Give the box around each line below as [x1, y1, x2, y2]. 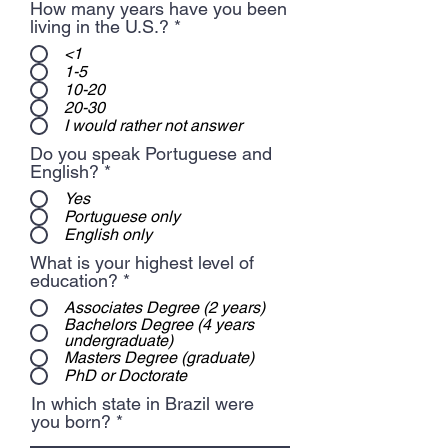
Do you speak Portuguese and [30, 143, 272, 164]
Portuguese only [64, 207, 180, 226]
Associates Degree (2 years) [64, 298, 265, 317]
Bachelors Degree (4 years [64, 315, 254, 334]
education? [30, 270, 118, 291]
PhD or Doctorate [64, 366, 187, 385]
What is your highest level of [30, 252, 254, 273]
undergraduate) [64, 331, 173, 350]
